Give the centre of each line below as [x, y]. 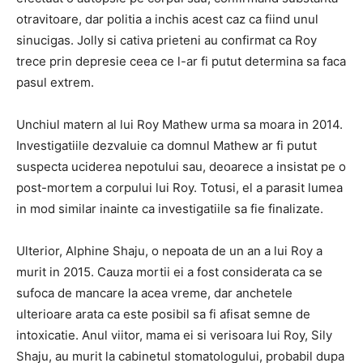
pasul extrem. [55, 82]
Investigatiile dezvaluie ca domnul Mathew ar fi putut [167, 145]
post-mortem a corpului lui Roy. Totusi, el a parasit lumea [179, 188]
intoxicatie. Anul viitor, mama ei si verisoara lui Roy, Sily [174, 335]
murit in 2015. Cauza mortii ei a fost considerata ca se [169, 272]
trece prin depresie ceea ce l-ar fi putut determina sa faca [181, 61]
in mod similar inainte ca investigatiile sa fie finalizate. [170, 209]
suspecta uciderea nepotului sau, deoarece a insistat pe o [181, 167]
